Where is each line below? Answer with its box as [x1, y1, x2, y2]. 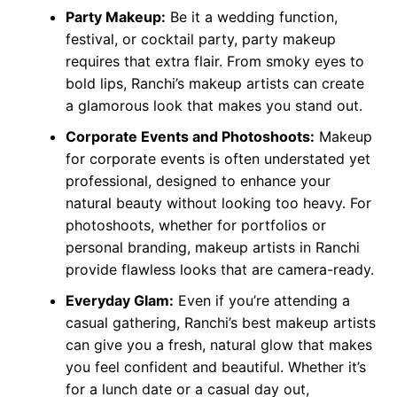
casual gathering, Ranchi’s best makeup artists [65, 314, 376, 332]
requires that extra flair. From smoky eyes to [65, 52, 364, 71]
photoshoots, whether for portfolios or [65, 216, 326, 235]
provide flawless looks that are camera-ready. [65, 261, 374, 279]
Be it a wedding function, [165, 8, 338, 27]
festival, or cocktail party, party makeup [65, 30, 336, 49]
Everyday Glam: [65, 292, 174, 310]
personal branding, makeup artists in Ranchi [65, 238, 360, 257]
